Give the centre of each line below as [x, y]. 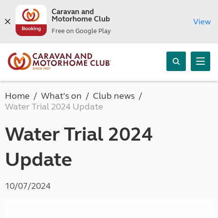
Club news [114, 96]
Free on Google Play [81, 31]
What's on [61, 96]
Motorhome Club [81, 19]
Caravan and [73, 12]
